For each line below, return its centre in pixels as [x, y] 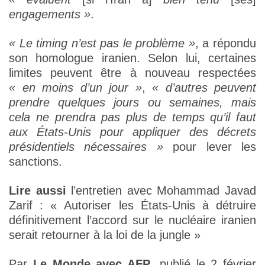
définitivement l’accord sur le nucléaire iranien [132, 220]
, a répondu [226, 43]
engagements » [50, 14]
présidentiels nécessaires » [86, 147]
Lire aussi [38, 191]
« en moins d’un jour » [75, 88]
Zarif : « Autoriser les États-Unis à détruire [132, 206]
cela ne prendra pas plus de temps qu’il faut [132, 117]
